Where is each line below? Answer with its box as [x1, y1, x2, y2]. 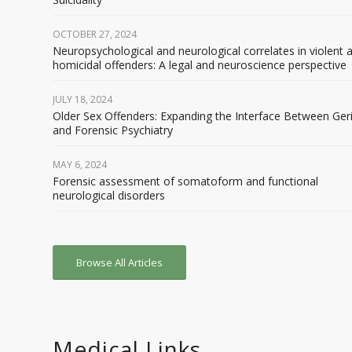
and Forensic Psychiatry [53, 123, 173, 137]
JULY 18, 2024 [53, 93, 112, 106]
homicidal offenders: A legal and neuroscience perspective [53, 57, 346, 72]
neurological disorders [53, 188, 165, 203]
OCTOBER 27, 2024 [53, 27, 137, 41]
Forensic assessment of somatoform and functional [53, 174, 318, 189]
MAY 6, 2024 [53, 158, 107, 171]
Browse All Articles [76, 255, 163, 269]
